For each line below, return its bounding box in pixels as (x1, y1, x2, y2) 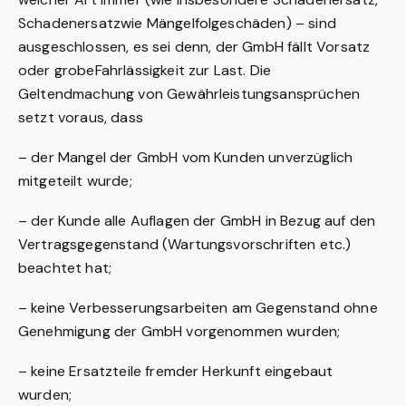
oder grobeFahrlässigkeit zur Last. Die (18, 61, 272, 80)
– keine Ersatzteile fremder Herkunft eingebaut (18, 362, 333, 381)
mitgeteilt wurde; (18, 171, 132, 190)
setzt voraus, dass (18, 108, 143, 127)
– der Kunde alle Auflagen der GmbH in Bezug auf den (18, 211, 376, 230)
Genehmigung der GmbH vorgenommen (18, 322, 287, 341)
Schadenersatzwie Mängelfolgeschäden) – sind (18, 14, 336, 33)
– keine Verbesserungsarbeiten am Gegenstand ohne (18, 298, 378, 317)
